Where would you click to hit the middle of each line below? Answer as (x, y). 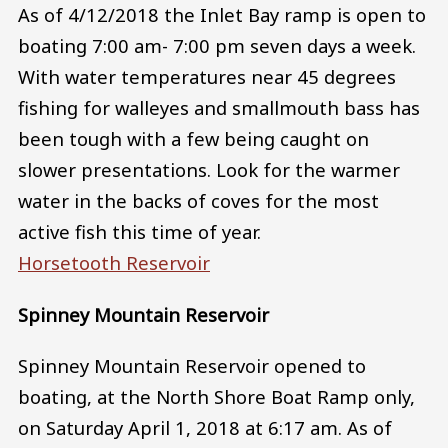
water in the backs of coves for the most (198, 201)
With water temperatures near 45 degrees (207, 77)
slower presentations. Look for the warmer (209, 170)
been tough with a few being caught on (193, 139)
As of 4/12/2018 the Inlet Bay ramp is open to (222, 15)
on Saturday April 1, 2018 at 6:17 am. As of (205, 428)
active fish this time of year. (139, 232)
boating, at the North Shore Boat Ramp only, (216, 397)
